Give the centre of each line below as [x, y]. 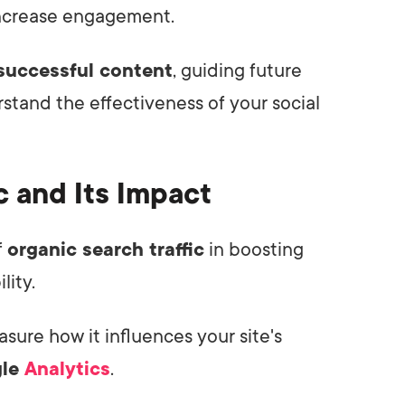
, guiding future [237, 70]
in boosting [254, 249]
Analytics [67, 368]
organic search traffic [106, 249]
